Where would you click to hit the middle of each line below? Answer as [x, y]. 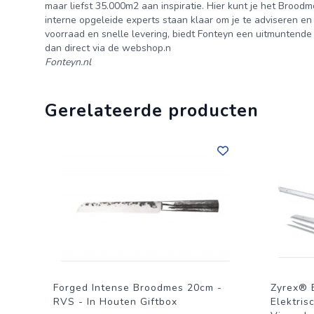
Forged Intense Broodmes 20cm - [138, 288]
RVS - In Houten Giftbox [115, 302]
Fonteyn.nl [68, 62]
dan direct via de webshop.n [108, 48]
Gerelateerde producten [152, 111]
